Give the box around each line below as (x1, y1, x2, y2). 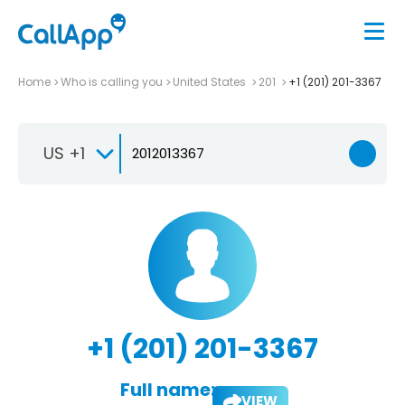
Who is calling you (61, 73, 163, 89)
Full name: (119, 376, 215, 402)
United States (173, 73, 249, 89)
